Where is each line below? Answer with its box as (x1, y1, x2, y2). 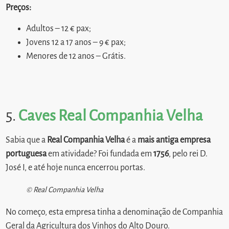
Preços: (6, 3, 32, 12)
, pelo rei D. (169, 149, 208, 159)
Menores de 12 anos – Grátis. (26, 52, 126, 61)
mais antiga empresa (136, 135, 211, 145)
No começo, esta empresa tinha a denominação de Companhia (6, 208, 223, 217)
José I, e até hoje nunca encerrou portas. (6, 163, 147, 173)
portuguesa (6, 149, 47, 159)
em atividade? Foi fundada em (47, 149, 154, 159)
